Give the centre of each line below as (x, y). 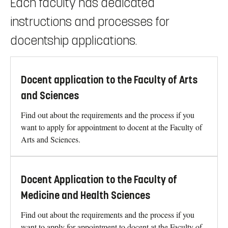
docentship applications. (74, 40)
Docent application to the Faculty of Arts (109, 80)
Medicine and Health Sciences (85, 195)
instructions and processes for (90, 22)
